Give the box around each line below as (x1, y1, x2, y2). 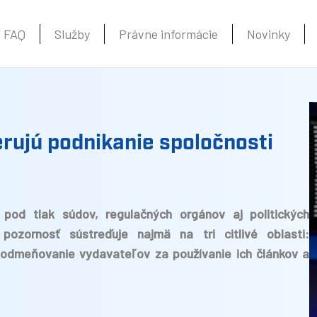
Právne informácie (119, 25, 219, 42)
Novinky (247, 25, 291, 42)
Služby (54, 25, 91, 42)
